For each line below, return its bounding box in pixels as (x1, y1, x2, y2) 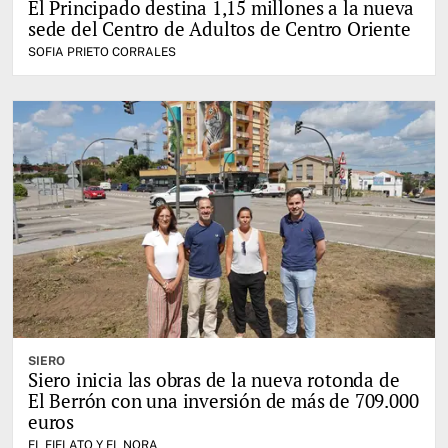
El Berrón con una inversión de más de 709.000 (28, 387, 419, 413)
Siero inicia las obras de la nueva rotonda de (28, 366, 400, 392)
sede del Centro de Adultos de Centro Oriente (28, 15, 411, 41)
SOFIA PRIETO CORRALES (28, 44, 176, 59)
